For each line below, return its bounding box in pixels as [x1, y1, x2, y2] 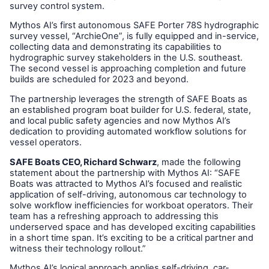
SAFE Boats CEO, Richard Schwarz [10, 156, 157, 168]
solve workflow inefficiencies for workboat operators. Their [10, 199, 253, 211]
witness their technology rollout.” [10, 243, 148, 254]
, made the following [157, 156, 241, 168]
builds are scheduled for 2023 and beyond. [10, 74, 189, 85]
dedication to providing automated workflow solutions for [10, 125, 246, 137]
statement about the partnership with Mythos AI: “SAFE [10, 167, 240, 178]
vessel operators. [10, 136, 84, 148]
